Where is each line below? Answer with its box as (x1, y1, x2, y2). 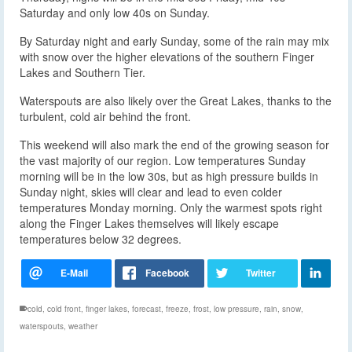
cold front (47, 302, 81, 314)
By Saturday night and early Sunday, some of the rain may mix (20, 32, 329, 49)
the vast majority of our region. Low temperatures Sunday (20, 152, 306, 168)
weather (68, 320, 97, 332)
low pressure (214, 302, 259, 314)
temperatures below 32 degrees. (20, 230, 181, 247)
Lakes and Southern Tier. (20, 64, 145, 80)
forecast (132, 302, 161, 314)
